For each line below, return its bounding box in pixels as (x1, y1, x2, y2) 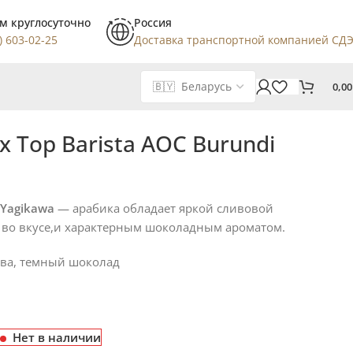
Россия (134, 14, 172, 30)
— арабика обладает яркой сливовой (54, 199, 273, 216)
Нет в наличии (12, 329, 101, 345)
